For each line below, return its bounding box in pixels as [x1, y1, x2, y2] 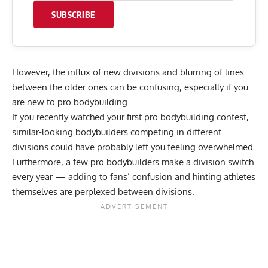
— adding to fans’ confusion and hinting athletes [53, 170, 255, 182]
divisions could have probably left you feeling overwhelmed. [12, 141, 255, 153]
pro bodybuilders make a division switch [90, 156, 254, 167]
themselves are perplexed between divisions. [12, 185, 197, 197]
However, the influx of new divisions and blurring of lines [12, 66, 244, 78]
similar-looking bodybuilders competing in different [12, 126, 221, 138]
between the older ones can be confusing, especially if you [12, 81, 248, 93]
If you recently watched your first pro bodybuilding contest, [12, 111, 249, 123]
